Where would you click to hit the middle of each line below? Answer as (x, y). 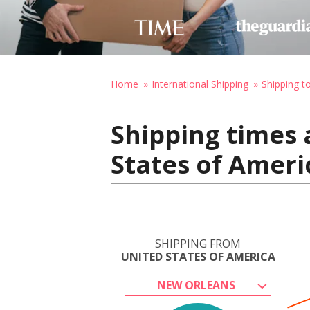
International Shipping (200, 84)
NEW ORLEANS (196, 285)
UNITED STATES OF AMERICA (198, 257)
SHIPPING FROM (198, 244)
